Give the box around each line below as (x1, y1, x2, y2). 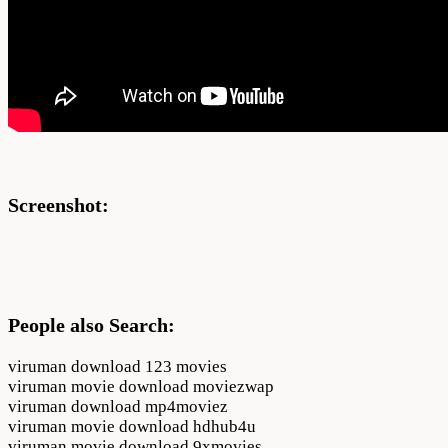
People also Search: (8, 313, 175, 336)
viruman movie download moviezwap (8, 376, 274, 396)
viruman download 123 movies (8, 356, 227, 376)
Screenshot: (8, 194, 109, 217)
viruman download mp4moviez (8, 396, 228, 416)
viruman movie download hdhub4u (8, 416, 256, 436)
